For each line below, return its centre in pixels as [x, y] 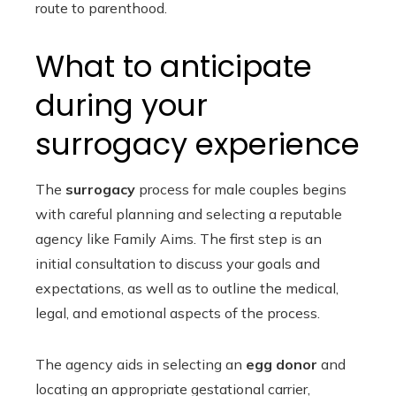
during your [122, 105]
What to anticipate [174, 66]
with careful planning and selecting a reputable [189, 214]
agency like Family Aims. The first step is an [179, 239]
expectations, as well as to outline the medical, [187, 288]
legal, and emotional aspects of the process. [178, 313]
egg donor [282, 364]
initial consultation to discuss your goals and [178, 263]
